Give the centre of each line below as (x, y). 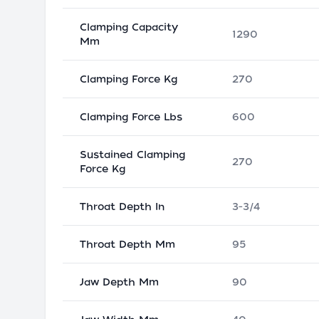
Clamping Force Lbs (131, 117)
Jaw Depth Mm (119, 282)
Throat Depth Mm (127, 244)
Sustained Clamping (132, 155)
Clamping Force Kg (129, 79)
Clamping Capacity (129, 27)
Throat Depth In (122, 206)
